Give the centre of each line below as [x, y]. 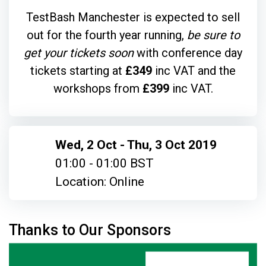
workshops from [98, 88]
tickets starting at [78, 71]
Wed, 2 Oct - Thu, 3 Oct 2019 [136, 145]
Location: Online [99, 181]
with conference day [188, 53]
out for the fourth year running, [105, 35]
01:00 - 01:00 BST [104, 163]
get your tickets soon [79, 53]
